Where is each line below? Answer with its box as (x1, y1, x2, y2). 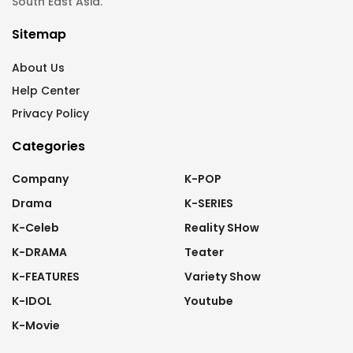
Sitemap (12, 25, 66, 44)
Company (12, 171, 69, 188)
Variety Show (184, 269, 261, 285)
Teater (184, 244, 224, 261)
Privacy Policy (12, 106, 89, 122)
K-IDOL (12, 293, 52, 310)
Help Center (12, 83, 80, 99)
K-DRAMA (12, 244, 67, 261)
